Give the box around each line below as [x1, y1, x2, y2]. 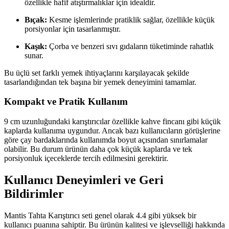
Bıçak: [25, 15, 47, 24]
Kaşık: [25, 41, 47, 51]
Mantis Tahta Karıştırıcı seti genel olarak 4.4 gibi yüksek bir [4, 211, 196, 220]
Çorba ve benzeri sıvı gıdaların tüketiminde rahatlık [47, 41, 214, 51]
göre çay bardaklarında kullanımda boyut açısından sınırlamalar [4, 135, 208, 145]
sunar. [25, 51, 43, 60]
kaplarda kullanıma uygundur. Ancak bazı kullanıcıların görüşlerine [4, 126, 220, 135]
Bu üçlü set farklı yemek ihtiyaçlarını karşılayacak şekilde [4, 68, 189, 77]
